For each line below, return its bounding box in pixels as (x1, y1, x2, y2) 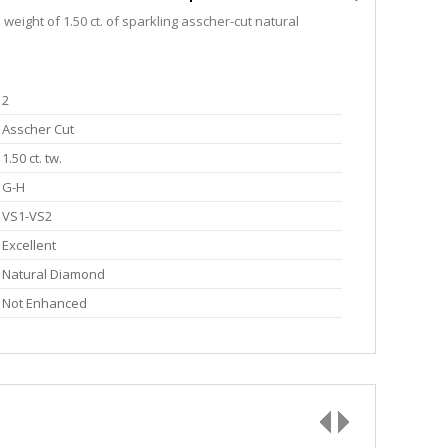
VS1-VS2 (2, 207, 52, 226)
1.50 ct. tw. (2, 149, 62, 168)
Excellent (2, 236, 56, 255)
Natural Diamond (2, 265, 105, 284)
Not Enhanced (2, 294, 87, 313)
